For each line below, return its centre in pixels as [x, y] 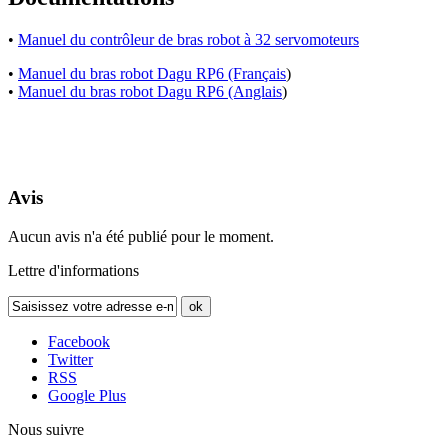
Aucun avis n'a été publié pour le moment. [141, 237]
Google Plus [87, 396]
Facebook [79, 342]
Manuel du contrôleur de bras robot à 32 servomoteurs [188, 39]
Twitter [70, 360]
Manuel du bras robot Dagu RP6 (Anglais [150, 91]
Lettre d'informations [73, 271]
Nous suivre [46, 430]
